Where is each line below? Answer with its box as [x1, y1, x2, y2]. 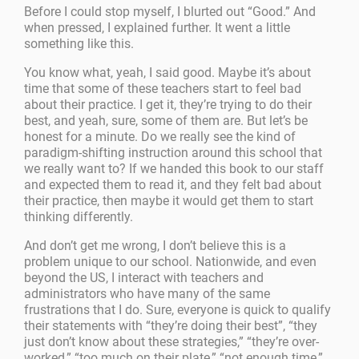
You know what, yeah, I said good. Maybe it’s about [24, 65, 312, 81]
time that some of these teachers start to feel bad [24, 81, 302, 97]
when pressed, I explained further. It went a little [24, 20, 291, 36]
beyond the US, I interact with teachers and [24, 270, 264, 286]
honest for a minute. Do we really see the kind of [24, 129, 296, 145]
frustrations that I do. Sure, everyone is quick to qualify [24, 302, 332, 318]
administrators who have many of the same [24, 286, 271, 302]
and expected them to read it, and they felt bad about [24, 177, 322, 193]
